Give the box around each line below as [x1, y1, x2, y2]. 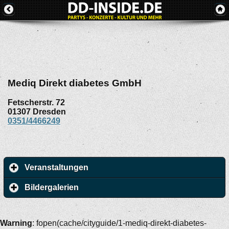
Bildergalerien [25, 183, 79, 192]
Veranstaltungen [25, 163, 88, 172]
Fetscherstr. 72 [8, 98, 65, 107]
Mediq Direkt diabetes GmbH [8, 77, 142, 88]
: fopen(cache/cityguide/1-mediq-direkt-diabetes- [32, 218, 207, 227]
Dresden [33, 107, 66, 117]
